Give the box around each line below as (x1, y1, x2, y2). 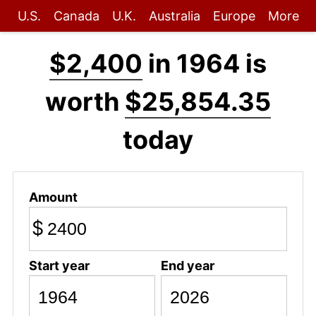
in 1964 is (142, 48, 267, 79)
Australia (148, 8, 200, 23)
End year (160, 257, 214, 273)
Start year (28, 257, 90, 273)
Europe (212, 8, 255, 23)
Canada (53, 8, 99, 23)
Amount (28, 189, 78, 205)
